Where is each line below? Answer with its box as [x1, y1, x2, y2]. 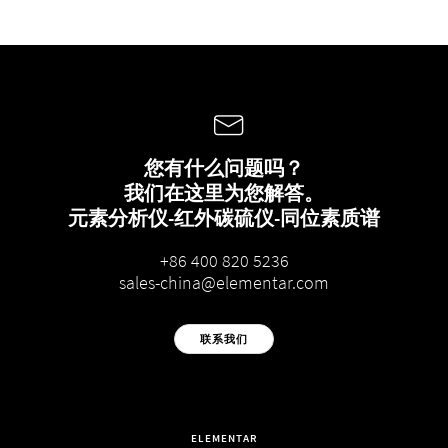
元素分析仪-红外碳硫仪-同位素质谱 [68, 205, 380, 231]
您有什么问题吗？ [144, 155, 304, 181]
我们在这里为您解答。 [124, 180, 324, 206]
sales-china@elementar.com [119, 271, 329, 295]
